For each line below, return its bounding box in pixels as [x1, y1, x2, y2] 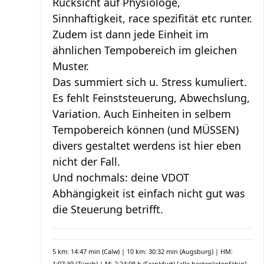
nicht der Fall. [52, 154, 120, 169]
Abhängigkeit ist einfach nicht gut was [52, 186, 245, 201]
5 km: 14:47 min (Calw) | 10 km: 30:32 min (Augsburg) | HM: [52, 247, 233, 256]
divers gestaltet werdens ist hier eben [52, 138, 241, 153]
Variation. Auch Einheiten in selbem [52, 107, 231, 121]
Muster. [52, 59, 89, 74]
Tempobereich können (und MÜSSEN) [52, 123, 239, 137]
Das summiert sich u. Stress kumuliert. [52, 75, 247, 90]
